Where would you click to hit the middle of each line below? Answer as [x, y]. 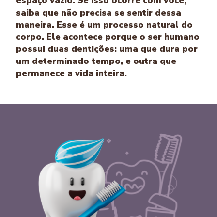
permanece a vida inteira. [71, 73]
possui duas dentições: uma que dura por [107, 49]
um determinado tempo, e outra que [96, 61]
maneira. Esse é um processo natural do [104, 25]
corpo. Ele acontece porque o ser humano [108, 37]
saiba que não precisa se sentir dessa [99, 13]
